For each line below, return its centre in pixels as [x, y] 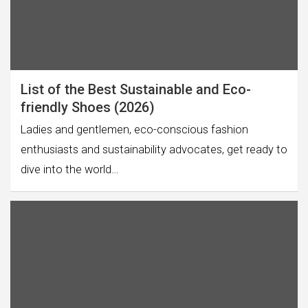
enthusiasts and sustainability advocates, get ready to [154, 150]
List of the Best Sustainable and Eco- [136, 90]
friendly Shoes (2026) [88, 108]
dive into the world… [70, 170]
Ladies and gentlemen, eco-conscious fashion [134, 130]
